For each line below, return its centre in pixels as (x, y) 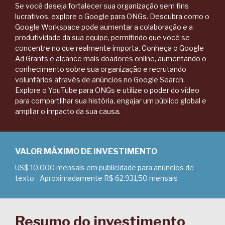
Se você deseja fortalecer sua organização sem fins (102, 6)
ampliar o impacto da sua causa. (68, 111)
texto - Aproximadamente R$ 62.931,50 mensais (96, 178)
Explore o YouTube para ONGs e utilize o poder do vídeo (107, 90)
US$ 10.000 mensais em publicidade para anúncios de (104, 167)
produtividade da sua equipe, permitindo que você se (102, 37)
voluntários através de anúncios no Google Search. (100, 80)
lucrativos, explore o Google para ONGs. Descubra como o (112, 16)
